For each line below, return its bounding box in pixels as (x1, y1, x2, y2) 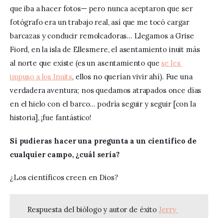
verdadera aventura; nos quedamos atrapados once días (10, 86, 203, 95)
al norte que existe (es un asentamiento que (10, 58, 162, 68)
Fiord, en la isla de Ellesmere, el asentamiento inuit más (10, 45, 202, 54)
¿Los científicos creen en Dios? (10, 173, 118, 182)
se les (161, 58, 182, 68)
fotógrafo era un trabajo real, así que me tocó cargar (10, 18, 191, 27)
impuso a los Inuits (10, 72, 73, 82)
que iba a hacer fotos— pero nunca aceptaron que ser (10, 4, 195, 14)
